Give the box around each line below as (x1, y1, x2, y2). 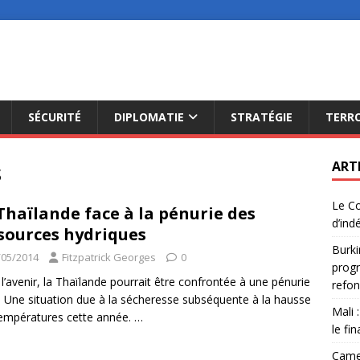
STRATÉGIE (231, 109, 292, 125)
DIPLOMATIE (114, 109, 184, 125)
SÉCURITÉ (28, 109, 81, 125)
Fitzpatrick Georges (62, 250, 156, 264)
